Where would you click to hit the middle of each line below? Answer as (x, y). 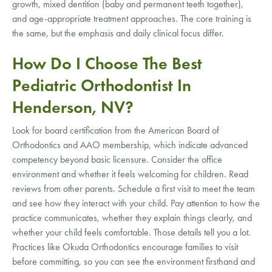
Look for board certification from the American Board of (116, 130)
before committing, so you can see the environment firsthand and (134, 261)
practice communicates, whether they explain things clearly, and (132, 217)
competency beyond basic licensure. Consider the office (117, 159)
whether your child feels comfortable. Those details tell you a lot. (131, 232)
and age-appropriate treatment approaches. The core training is (132, 18)
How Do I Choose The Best (107, 63)
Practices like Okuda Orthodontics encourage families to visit (125, 246)
